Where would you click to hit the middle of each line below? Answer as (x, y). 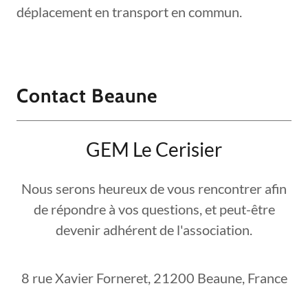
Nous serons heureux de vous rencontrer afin (154, 189)
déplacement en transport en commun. (129, 12)
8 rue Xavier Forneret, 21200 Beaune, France (154, 278)
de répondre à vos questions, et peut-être (154, 209)
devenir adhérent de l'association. (154, 230)
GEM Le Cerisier (154, 150)
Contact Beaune (87, 96)
